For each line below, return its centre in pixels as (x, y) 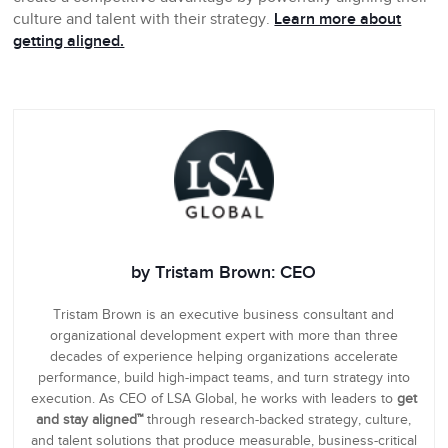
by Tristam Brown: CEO (224, 273)
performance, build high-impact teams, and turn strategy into (223, 378)
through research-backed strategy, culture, (277, 420)
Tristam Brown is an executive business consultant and (224, 315)
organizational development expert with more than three (223, 336)
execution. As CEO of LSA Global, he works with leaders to (213, 399)
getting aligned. (69, 42)
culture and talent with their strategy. (144, 20)
